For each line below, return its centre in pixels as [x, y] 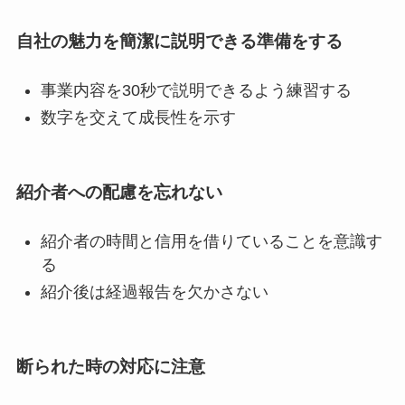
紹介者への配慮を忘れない [119, 192]
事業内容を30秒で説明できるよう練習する [196, 90]
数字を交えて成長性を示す [138, 118]
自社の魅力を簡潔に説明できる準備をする [179, 41]
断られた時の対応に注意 [110, 366]
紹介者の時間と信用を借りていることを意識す [211, 241]
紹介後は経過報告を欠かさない [154, 292]
